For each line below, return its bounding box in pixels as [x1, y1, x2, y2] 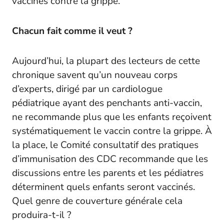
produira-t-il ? [12, 208, 71, 221]
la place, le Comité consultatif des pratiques [12, 138, 198, 151]
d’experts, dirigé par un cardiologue [12, 82, 162, 95]
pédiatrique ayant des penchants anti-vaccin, [12, 96, 202, 109]
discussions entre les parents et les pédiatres [12, 166, 203, 179]
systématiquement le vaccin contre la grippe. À [12, 124, 212, 137]
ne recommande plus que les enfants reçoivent [12, 110, 211, 123]
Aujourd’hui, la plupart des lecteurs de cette [12, 54, 200, 67]
